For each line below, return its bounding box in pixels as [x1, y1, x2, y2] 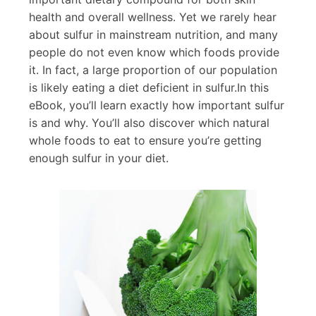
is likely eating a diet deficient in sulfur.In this [29, 80, 269, 95]
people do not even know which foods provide [29, 45, 280, 60]
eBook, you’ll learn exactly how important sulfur [29, 98, 285, 113]
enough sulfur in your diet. [29, 151, 169, 166]
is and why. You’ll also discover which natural [29, 116, 270, 130]
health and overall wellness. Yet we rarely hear [29, 10, 277, 25]
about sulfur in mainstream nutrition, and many [29, 28, 279, 42]
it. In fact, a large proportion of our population [29, 63, 278, 78]
